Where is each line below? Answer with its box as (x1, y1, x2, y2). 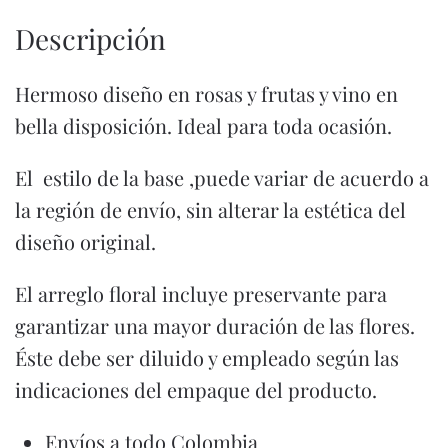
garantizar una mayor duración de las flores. (15, 311, 420, 339)
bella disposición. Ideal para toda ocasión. (15, 111, 392, 139)
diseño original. (15, 227, 156, 255)
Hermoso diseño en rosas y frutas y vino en (15, 79, 398, 107)
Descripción (15, 19, 166, 57)
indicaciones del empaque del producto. (15, 375, 377, 403)
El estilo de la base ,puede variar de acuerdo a (15, 163, 429, 191)
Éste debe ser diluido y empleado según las (15, 343, 399, 371)
